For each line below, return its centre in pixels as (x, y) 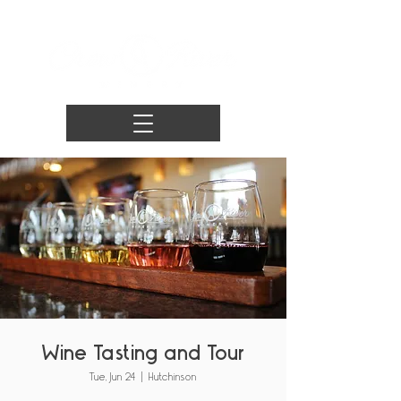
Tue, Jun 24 (113, 377)
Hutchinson (173, 377)
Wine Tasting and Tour (143, 352)
